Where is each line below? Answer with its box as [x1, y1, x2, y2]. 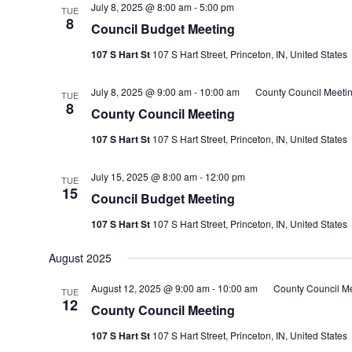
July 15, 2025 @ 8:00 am [90, 170, 197, 183]
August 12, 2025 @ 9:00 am [90, 281, 210, 295]
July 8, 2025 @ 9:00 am [90, 85, 192, 98]
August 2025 [48, 250, 112, 266]
